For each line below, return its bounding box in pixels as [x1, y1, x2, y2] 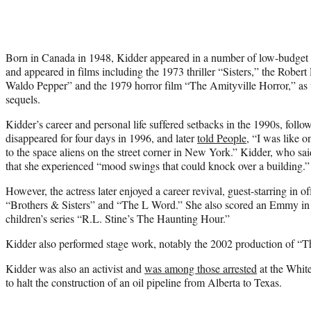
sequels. [6, 91, 40, 106]
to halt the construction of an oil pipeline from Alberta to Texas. [6, 274, 282, 289]
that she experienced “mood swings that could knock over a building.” [6, 158, 310, 173]
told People [197, 130, 246, 145]
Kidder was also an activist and [6, 260, 144, 276]
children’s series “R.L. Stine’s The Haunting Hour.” [6, 210, 230, 226]
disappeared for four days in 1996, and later [6, 130, 197, 145]
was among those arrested [144, 260, 257, 276]
